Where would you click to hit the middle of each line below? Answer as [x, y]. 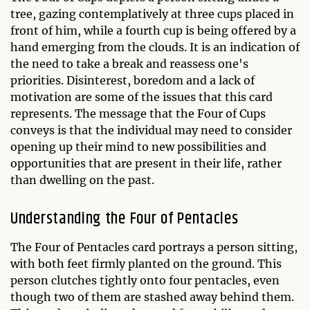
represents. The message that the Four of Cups [138, 113]
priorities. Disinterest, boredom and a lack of [133, 80]
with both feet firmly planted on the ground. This [146, 263]
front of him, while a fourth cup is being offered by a [153, 30]
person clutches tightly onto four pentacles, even [145, 280]
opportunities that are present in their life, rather [146, 163]
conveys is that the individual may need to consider [151, 130]
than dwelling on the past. [82, 180]
